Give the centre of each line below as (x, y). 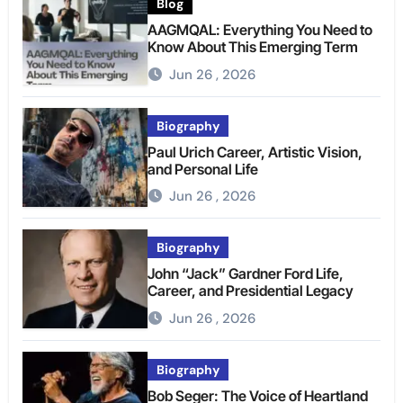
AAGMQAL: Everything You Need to (260, 30)
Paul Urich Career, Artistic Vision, (255, 152)
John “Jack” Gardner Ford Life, (246, 274)
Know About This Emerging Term (253, 47)
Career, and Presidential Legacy (251, 291)
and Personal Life (203, 169)
